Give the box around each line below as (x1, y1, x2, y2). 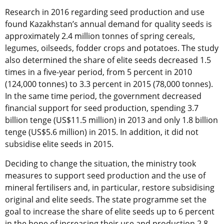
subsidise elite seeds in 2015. (5, 138, 113, 149)
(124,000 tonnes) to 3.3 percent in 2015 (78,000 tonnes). (5, 78, 213, 89)
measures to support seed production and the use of (5, 169, 205, 181)
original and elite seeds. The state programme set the (5, 193, 206, 205)
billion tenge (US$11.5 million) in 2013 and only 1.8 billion (5, 114, 218, 125)
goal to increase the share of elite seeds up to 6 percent (5, 205, 214, 217)
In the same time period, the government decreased (5, 90, 201, 101)
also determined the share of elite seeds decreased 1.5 (5, 54, 211, 65)
